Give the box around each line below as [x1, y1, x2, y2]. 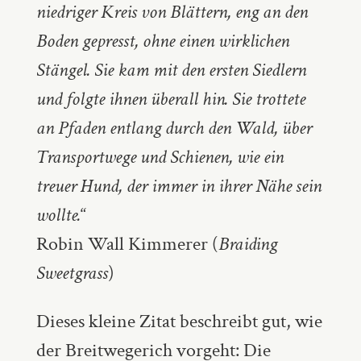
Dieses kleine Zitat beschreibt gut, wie [35, 308, 322, 334]
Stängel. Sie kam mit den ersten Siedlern [35, 56, 306, 82]
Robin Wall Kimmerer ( [35, 230, 218, 256]
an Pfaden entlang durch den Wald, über [35, 114, 312, 140]
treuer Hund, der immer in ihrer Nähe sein [35, 172, 322, 198]
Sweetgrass [35, 259, 108, 285]
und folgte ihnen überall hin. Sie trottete [35, 85, 305, 111]
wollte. [35, 201, 81, 227]
